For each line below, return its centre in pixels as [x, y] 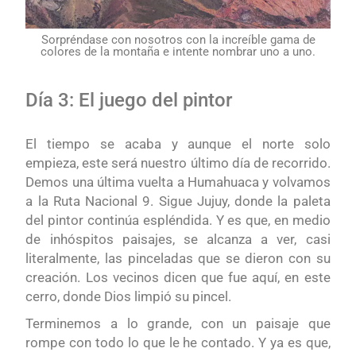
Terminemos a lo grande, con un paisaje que [178, 324]
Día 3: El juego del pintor [132, 101]
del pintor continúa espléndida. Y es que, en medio [178, 221]
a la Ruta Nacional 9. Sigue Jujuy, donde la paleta [178, 201]
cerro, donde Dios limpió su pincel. [129, 297]
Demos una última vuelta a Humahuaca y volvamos [178, 182]
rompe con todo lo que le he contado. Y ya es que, [178, 343]
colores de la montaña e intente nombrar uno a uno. [178, 52]
